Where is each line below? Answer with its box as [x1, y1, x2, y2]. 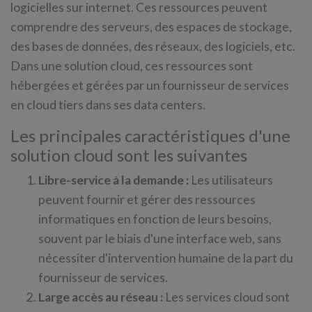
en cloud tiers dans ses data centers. [10, 97, 205, 112]
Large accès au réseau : [38, 290, 163, 304]
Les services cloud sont [163, 290, 290, 304]
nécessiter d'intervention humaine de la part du [38, 251, 293, 265]
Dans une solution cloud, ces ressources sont [10, 58, 253, 73]
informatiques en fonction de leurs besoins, [38, 212, 272, 226]
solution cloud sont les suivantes [10, 145, 247, 165]
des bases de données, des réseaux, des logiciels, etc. [10, 39, 295, 54]
